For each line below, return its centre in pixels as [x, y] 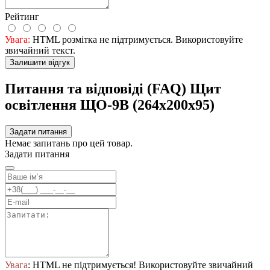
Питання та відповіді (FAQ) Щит [113, 88]
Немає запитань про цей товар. [69, 143]
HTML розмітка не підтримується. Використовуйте [137, 40]
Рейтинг [22, 17]
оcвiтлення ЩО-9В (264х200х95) [110, 105]
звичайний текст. [40, 51]
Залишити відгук [40, 63]
